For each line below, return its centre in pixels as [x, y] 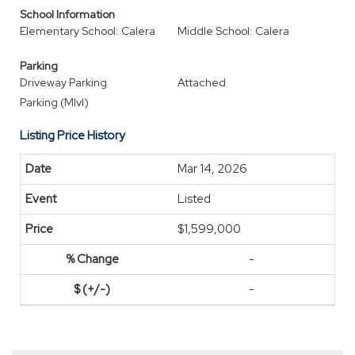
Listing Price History [73, 136]
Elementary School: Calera [88, 31]
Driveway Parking [63, 82]
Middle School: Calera [233, 31]
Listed [194, 199]
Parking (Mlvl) [54, 102]
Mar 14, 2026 [212, 169]
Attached [202, 82]
